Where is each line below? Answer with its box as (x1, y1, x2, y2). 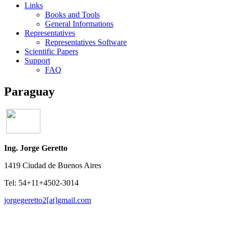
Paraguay (4, 84, 55, 98)
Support (25, 56, 50, 65)
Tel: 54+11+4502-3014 (4, 178, 79, 187)
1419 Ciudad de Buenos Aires (4, 161, 101, 170)
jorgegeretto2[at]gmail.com (4, 195, 91, 204)
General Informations (45, 19, 113, 28)
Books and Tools (45, 10, 100, 19)
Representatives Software (45, 37, 127, 47)
